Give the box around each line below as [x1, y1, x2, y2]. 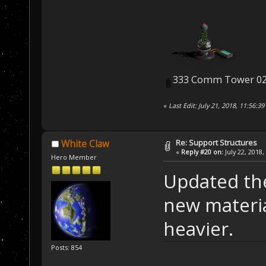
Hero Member [51, 152, 97, 161]
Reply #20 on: [181, 147, 224, 156]
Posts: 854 [51, 242, 83, 252]
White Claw [61, 137, 109, 150]
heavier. [163, 216, 233, 242]
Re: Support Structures [176, 137, 258, 148]
